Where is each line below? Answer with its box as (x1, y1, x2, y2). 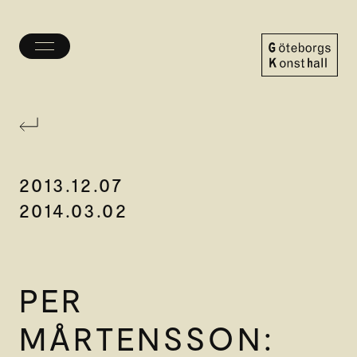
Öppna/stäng (44, 45, 118, 60)
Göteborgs (261, 76, 321, 92)
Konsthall (261, 93, 312, 109)
